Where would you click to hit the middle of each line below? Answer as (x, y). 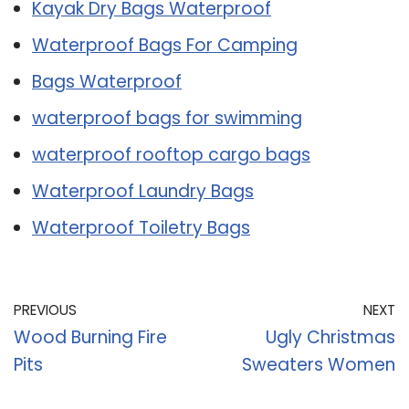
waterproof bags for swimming (167, 118)
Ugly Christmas (330, 337)
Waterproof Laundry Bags (143, 191)
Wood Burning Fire (90, 337)
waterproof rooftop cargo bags (171, 154)
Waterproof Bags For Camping (165, 45)
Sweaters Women (319, 364)
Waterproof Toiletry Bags (141, 227)
